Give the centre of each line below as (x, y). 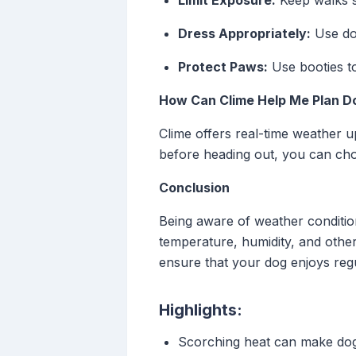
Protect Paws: (223, 67)
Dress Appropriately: (244, 34)
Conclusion (194, 188)
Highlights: (201, 310)
